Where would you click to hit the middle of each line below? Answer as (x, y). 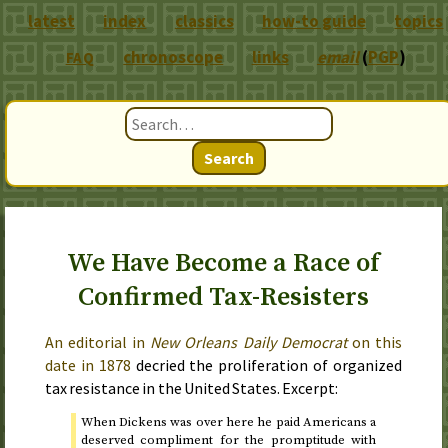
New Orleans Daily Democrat (248, 342)
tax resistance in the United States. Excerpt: (192, 388)
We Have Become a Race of (223, 263)
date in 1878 (88, 365)
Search (229, 158)
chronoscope (173, 57)
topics (419, 21)
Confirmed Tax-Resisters (223, 297)
